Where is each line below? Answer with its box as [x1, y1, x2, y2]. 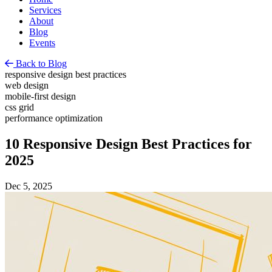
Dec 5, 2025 [5, 180, 52, 191]
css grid [5, 101, 34, 112]
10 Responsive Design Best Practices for [5, 135, 252, 152]
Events [29, 37, 55, 48]
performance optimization [5, 112, 103, 123]
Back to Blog [13, 58, 67, 69]
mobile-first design [5, 90, 76, 101]
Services [29, 4, 61, 15]
